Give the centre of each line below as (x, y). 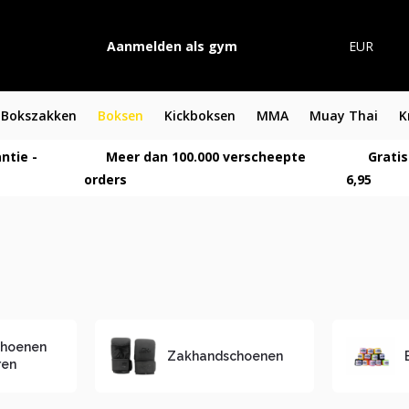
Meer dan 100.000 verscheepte (204, 157)
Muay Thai (343, 115)
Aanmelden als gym (172, 46)
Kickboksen (199, 115)
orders (105, 179)
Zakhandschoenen (225, 356)
